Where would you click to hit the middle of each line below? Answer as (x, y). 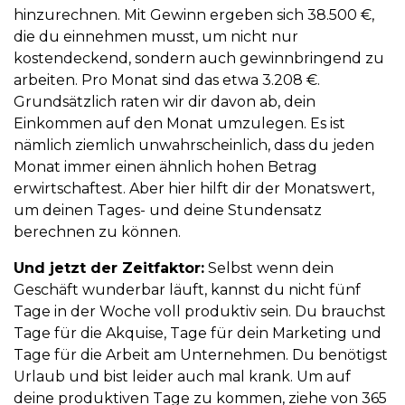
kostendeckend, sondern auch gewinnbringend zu (199, 58)
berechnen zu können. (99, 231)
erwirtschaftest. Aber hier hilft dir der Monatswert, (194, 188)
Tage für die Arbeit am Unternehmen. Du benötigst (201, 354)
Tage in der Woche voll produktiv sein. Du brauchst (200, 311)
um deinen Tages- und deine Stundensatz (168, 210)
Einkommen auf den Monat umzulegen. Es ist (179, 123)
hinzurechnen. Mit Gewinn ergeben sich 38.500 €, (194, 14)
